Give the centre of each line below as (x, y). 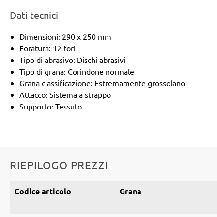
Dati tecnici (34, 15)
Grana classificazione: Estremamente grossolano (102, 83)
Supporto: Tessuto (51, 106)
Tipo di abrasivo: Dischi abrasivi (72, 59)
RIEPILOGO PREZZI (59, 164)
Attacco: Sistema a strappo (65, 94)
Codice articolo (43, 191)
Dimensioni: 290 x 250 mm (65, 36)
